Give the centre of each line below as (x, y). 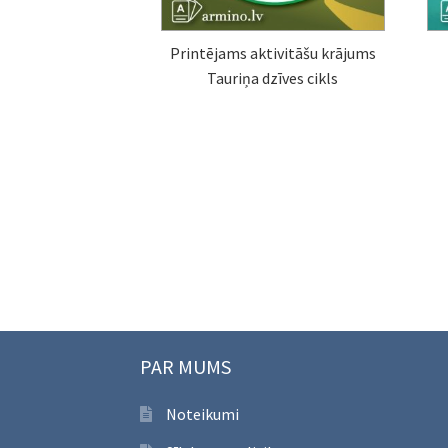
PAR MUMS (186, 366)
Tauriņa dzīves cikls (273, 78)
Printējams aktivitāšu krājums (272, 53)
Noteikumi (202, 413)
